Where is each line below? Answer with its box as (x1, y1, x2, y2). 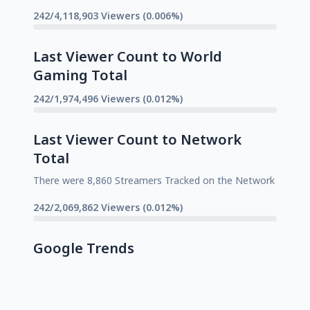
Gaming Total (33, 65, 127, 84)
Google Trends (33, 238, 134, 257)
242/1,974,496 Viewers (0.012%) (33, 91, 183, 105)
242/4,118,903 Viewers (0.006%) (33, 8, 183, 22)
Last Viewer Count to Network (33, 129, 241, 149)
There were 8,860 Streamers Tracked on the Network (33, 173, 275, 187)
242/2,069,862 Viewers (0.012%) (33, 200, 183, 214)
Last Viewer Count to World (33, 46, 222, 66)
